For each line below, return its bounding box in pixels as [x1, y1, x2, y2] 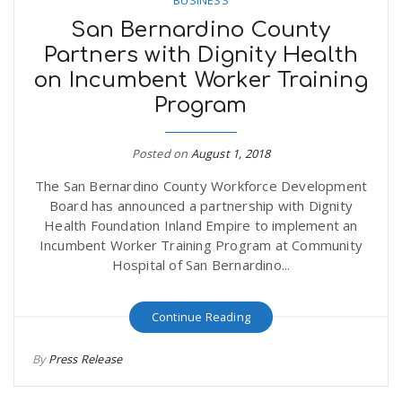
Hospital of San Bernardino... [111, 255, 291, 274]
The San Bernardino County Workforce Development [34, 176, 368, 195]
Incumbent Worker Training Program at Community [39, 235, 363, 254]
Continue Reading [151, 308, 251, 325]
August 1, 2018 [190, 144, 271, 162]
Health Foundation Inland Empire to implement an [44, 215, 358, 234]
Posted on [131, 144, 191, 162]
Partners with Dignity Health [43, 42, 359, 67]
